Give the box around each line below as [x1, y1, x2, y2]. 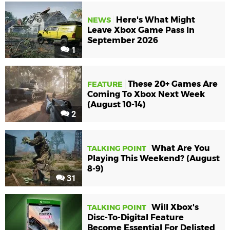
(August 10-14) [87, 99, 146, 109]
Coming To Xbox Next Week [87, 89, 205, 99]
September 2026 [87, 35, 158, 45]
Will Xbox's [151, 202, 199, 212]
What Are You [151, 143, 210, 153]
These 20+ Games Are [128, 79, 218, 89]
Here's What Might [116, 14, 195, 25]
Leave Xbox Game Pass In [87, 25, 195, 35]
